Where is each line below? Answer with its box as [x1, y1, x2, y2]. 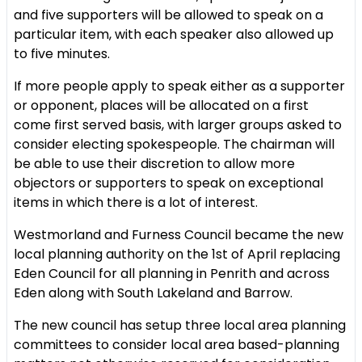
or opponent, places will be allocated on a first [14, 96, 309, 115]
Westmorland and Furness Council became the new [14, 225, 343, 244]
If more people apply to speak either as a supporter [14, 77, 345, 95]
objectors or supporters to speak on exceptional [14, 174, 323, 192]
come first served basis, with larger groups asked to [14, 116, 342, 134]
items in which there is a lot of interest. [14, 193, 258, 212]
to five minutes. [14, 44, 110, 63]
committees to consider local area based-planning [14, 335, 339, 354]
